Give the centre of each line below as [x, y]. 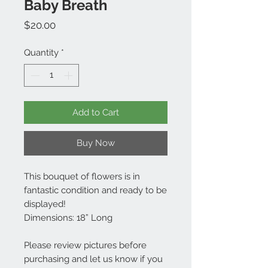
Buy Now [96, 143]
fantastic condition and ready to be [95, 191]
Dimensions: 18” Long [68, 218]
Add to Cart [96, 113]
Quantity [41, 52]
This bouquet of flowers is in [82, 177]
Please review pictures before [85, 246]
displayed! [45, 204]
